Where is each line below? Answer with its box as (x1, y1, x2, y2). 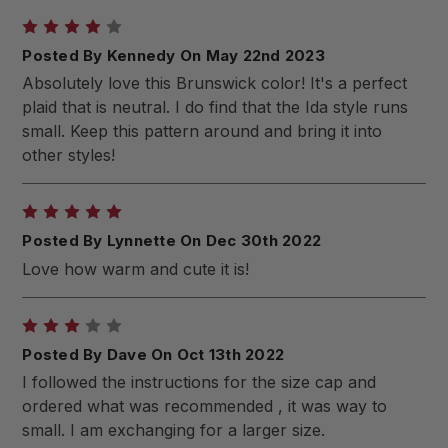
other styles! (22, 145, 116, 166)
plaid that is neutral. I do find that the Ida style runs (22, 97, 409, 118)
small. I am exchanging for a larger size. (22, 420, 326, 441)
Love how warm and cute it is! (22, 258, 250, 279)
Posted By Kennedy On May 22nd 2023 (22, 45, 325, 65)
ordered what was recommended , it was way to (22, 396, 388, 417)
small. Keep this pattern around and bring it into (22, 121, 383, 142)
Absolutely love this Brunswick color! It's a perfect (22, 73, 408, 94)
